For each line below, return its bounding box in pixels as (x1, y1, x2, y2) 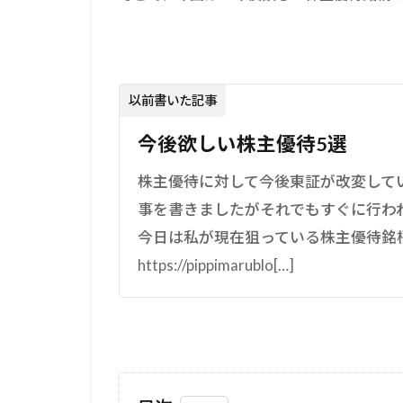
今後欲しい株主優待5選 (138, 131, 347, 156)
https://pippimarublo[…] (138, 255, 294, 274)
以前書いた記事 (129, 92, 217, 108)
